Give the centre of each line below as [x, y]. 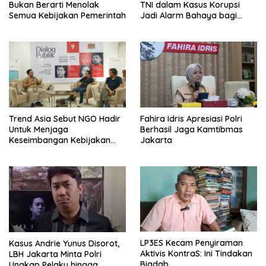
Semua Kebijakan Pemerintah [67, 16]
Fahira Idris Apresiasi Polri [191, 118]
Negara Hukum [170, 26]
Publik [20, 151]
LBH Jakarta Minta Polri [55, 254]
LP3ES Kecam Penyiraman [191, 243]
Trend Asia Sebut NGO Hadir [65, 118]
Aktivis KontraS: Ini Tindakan [196, 254]
